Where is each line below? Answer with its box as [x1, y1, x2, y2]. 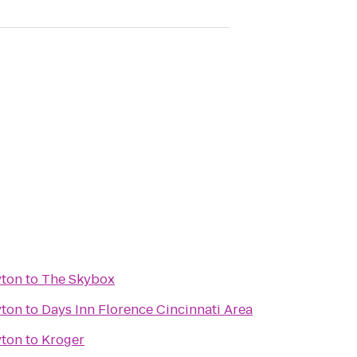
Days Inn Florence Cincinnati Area [41, 300, 253, 319]
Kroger [41, 331, 84, 349]
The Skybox [41, 270, 115, 288]
